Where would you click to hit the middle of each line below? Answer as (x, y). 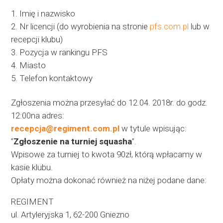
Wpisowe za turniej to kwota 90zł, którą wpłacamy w (107, 155)
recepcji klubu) (37, 40)
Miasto (33, 65)
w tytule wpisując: (153, 129)
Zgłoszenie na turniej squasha (73, 142)
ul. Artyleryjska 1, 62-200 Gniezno (70, 215)
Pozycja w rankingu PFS (64, 53)
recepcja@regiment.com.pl (65, 129)
